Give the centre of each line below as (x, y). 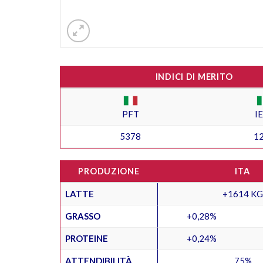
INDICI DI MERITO (194, 76)
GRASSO (83, 216)
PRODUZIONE (109, 171)
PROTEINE (87, 238)
